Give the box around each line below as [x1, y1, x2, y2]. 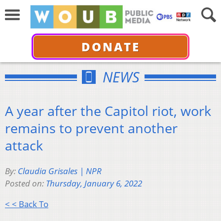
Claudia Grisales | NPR [18, 165, 102, 177]
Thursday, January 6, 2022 [46, 178, 142, 189]
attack [5, 136, 43, 154]
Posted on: [5, 178, 46, 189]
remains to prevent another [5, 118, 178, 137]
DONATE [81, 38, 140, 55]
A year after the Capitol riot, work [5, 101, 211, 120]
